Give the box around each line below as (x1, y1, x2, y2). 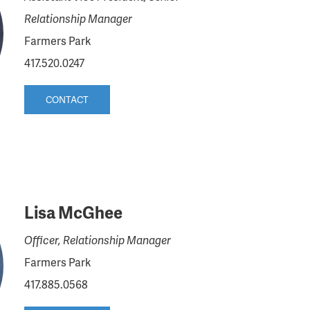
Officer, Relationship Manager (24, 231, 171, 248)
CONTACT (45, 93, 89, 106)
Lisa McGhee (24, 200, 122, 224)
